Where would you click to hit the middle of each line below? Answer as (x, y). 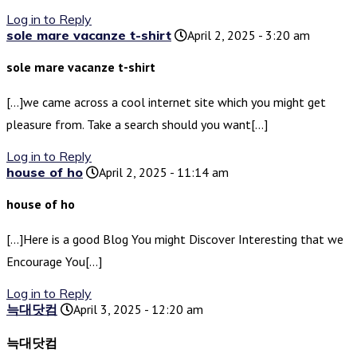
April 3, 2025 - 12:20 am (138, 310)
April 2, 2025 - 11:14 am (164, 173)
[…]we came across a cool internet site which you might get (166, 102)
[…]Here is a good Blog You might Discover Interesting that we (175, 239)
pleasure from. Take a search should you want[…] (137, 125)
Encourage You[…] (54, 262)
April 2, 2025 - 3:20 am (249, 35)
